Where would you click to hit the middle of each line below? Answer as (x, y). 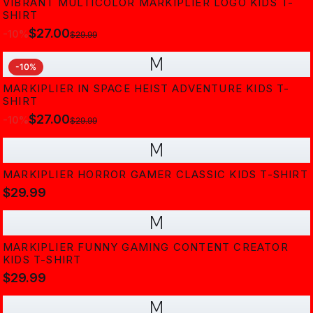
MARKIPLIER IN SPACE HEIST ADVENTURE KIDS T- (146, 88)
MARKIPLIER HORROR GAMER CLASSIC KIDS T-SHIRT (155, 174)
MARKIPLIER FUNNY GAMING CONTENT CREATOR (146, 247)
